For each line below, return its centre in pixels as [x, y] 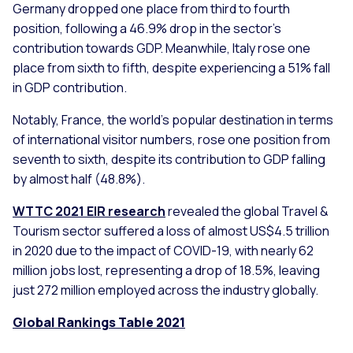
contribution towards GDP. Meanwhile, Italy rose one [162, 48]
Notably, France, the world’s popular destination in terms [173, 120]
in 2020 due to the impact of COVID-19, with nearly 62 [163, 251]
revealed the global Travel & [247, 212]
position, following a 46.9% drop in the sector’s [147, 29]
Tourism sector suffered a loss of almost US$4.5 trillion [171, 231]
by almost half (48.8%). [79, 179]
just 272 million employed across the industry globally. [165, 290]
